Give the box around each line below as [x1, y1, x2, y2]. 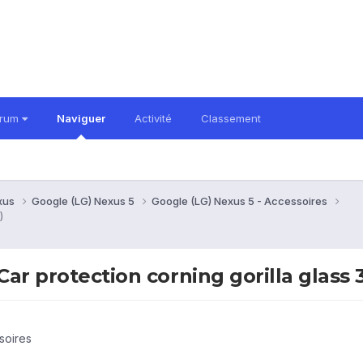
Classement [201, 112, 261, 125]
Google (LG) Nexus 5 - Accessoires [152, 194, 330, 207]
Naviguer [57, 112, 105, 125]
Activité [135, 112, 172, 125]
